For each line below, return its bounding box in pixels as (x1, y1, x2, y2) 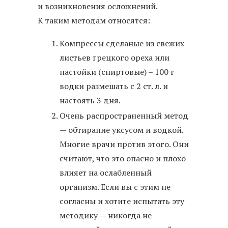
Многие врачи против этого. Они (60, 138, 189, 150)
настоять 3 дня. (60, 94, 121, 106)
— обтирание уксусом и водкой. (60, 124, 183, 135)
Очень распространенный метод (60, 109, 188, 121)
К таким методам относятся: (38, 14, 150, 26)
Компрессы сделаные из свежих (60, 37, 184, 49)
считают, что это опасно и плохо (60, 152, 186, 164)
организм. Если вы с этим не (60, 181, 170, 192)
